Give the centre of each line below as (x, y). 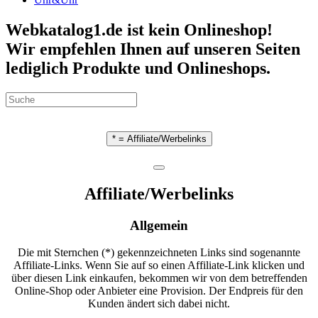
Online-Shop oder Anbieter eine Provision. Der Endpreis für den (159, 291)
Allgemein (159, 225)
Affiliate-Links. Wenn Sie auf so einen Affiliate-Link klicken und (159, 265)
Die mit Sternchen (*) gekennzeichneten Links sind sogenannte (159, 253)
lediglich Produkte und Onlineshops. (138, 68)
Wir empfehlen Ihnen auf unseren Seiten (153, 49)
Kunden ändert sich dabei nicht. (159, 304)
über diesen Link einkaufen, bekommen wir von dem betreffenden (159, 278)
